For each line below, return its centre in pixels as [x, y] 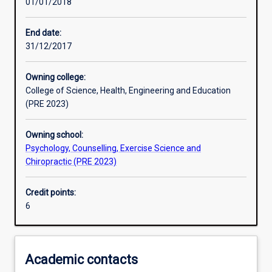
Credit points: [51, 193]
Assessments [56, 99]
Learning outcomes [66, 56]
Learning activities [64, 14]
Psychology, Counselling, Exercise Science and [113, 148]
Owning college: [56, 77]
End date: [43, 33]
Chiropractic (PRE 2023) [71, 162]
